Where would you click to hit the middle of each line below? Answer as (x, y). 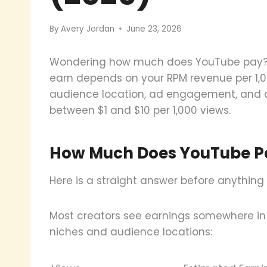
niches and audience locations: (131, 232)
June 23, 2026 (154, 29)
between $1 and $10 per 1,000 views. (140, 110)
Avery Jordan (88, 29)
